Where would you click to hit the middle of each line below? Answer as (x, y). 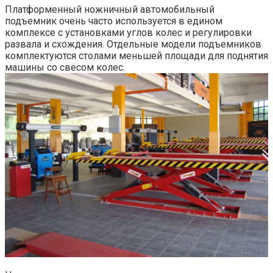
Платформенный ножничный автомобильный (110, 9)
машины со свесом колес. (65, 67)
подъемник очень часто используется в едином (114, 21)
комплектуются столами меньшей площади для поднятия (136, 55)
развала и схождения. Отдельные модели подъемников (133, 44)
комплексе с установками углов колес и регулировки (128, 32)
